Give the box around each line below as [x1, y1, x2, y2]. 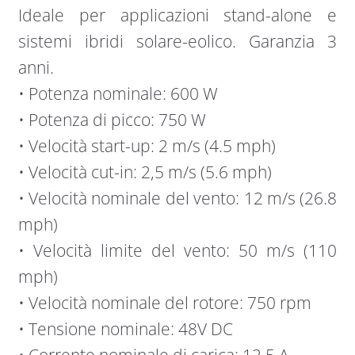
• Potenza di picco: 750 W [17, 108, 206, 131]
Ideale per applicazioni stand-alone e [17, 3, 338, 26]
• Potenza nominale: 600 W [17, 82, 218, 105]
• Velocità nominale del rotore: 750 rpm [17, 291, 311, 314]
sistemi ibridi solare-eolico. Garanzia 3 [17, 29, 338, 52]
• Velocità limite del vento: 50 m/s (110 [17, 239, 338, 261]
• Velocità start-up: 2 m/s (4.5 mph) [17, 134, 276, 157]
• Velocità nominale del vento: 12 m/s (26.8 [17, 186, 338, 209]
